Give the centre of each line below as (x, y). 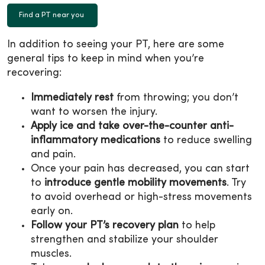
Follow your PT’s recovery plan (105, 225)
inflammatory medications (96, 140)
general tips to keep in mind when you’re (106, 59)
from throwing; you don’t (176, 98)
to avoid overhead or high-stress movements (141, 197)
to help (197, 225)
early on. (52, 211)
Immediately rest (72, 98)
